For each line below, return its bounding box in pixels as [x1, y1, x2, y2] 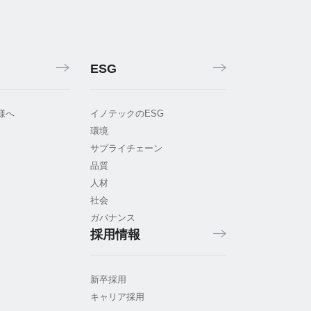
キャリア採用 [90, 292, 144, 302]
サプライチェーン [90, 143, 162, 153]
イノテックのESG [90, 108, 164, 119]
